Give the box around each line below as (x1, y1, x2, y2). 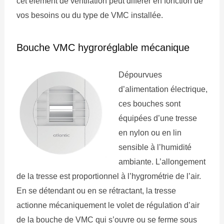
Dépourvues (118, 70, 162, 79)
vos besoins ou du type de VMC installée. (16, 11, 163, 20)
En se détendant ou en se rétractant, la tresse (16, 186, 176, 195)
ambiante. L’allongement (118, 157, 205, 166)
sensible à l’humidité (118, 143, 191, 152)
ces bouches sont (118, 99, 180, 108)
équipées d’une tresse (118, 114, 197, 123)
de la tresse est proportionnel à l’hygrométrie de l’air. (16, 172, 201, 181)
